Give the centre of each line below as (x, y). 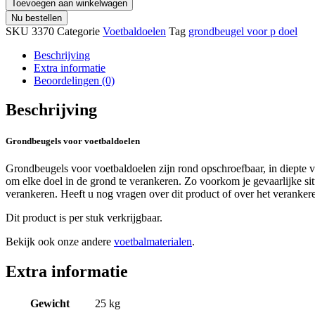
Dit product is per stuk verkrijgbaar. (84, 217)
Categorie (78, 31)
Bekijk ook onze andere (60, 241)
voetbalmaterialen (153, 241)
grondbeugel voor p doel (243, 31)
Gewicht (50, 303)
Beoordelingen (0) (74, 80)
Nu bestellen (37, 18)
